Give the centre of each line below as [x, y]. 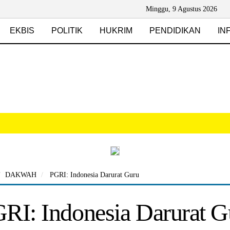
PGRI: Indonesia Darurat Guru [93, 175]
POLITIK [67, 31]
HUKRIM [116, 31]
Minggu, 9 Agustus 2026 [181, 9]
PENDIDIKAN [175, 31]
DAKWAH [21, 175]
